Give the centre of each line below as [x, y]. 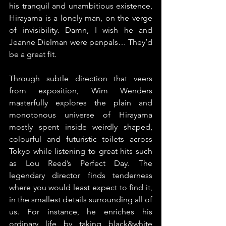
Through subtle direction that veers [81, 78]
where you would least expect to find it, [81, 187]
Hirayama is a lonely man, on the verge [81, 18]
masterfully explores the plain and [81, 102]
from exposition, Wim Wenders [81, 90]
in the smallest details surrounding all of [81, 199]
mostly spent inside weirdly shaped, [81, 127]
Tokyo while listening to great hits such [81, 151]
